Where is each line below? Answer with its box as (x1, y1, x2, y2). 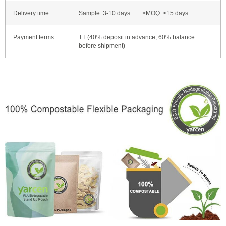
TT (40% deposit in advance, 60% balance (79, 33, 195, 40)
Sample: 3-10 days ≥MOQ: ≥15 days (79, 9, 188, 16)
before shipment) (79, 42, 125, 49)
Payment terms (13, 33, 54, 40)
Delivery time (13, 9, 49, 16)
